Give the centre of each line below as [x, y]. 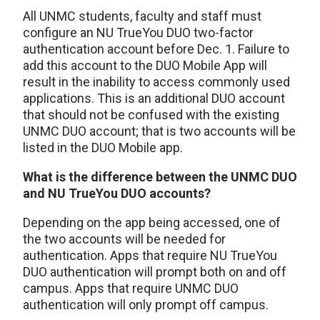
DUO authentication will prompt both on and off [155, 272]
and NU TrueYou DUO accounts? [117, 194]
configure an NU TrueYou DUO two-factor [138, 33]
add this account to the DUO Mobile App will [145, 66]
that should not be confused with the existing [151, 115]
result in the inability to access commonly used [156, 82]
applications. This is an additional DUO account [154, 99]
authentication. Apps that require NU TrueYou [150, 256]
